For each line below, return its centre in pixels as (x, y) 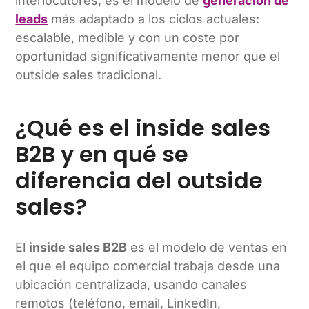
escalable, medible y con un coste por (128, 38)
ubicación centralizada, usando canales (131, 284)
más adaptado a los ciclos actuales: (154, 19)
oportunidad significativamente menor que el (148, 57)
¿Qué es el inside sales (143, 128)
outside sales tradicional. (89, 75)
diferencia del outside (139, 180)
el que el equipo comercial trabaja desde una (148, 266)
